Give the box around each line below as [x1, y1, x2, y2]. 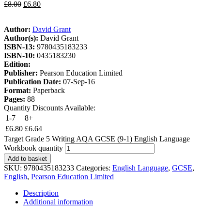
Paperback [33, 86, 65, 94]
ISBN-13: [4, 42, 37, 51]
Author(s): [4, 33, 40, 42]
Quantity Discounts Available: [4, 103, 95, 112]
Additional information [23, 197, 93, 206]
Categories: [76, 163, 112, 172]
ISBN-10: [4, 51, 37, 60]
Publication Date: [4, 77, 63, 86]
